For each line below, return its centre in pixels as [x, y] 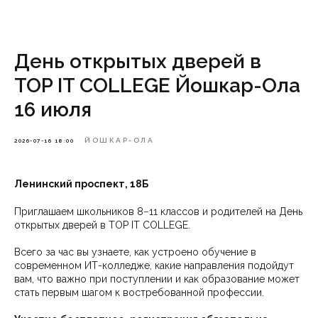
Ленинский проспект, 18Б [81, 184]
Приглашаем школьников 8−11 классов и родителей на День [158, 212]
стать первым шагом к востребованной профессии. [139, 292]
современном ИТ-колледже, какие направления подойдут [154, 265]
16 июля [53, 110]
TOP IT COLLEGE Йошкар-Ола [157, 86]
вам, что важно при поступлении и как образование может [157, 279]
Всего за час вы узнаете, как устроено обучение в [135, 252]
